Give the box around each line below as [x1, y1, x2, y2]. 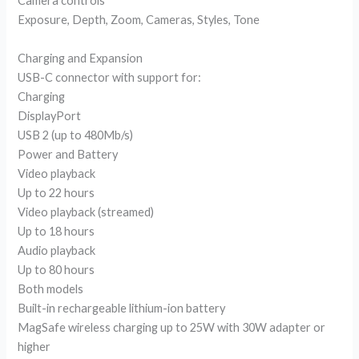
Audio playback [18, 243, 96, 257]
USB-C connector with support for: [18, 70, 202, 84]
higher [18, 339, 51, 353]
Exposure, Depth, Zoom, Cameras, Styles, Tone [18, 13, 260, 27]
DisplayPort [18, 108, 82, 123]
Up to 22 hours [18, 185, 95, 200]
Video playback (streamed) [18, 204, 155, 219]
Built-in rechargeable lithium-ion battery [18, 301, 226, 315]
